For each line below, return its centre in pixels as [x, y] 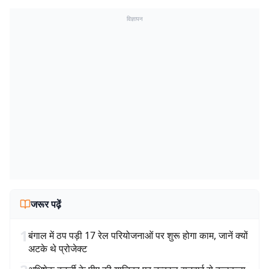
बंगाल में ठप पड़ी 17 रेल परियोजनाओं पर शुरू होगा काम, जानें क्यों [138, 235]
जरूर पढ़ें [46, 204]
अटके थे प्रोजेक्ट [58, 249]
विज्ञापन [134, 19]
